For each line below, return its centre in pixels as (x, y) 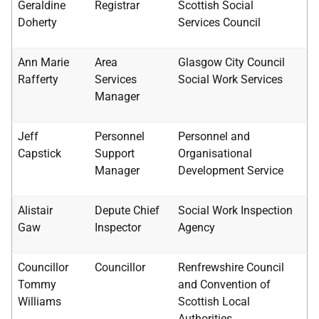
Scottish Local (214, 302)
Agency (197, 228)
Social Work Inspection (235, 210)
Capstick (40, 153)
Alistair (35, 210)
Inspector (118, 228)
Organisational (215, 153)
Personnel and (214, 136)
